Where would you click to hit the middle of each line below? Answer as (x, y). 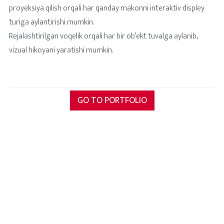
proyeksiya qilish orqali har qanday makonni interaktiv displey (106, 8)
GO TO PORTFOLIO (112, 100)
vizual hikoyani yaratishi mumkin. (61, 50)
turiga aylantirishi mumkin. (51, 22)
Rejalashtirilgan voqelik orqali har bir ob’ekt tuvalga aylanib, (103, 36)
